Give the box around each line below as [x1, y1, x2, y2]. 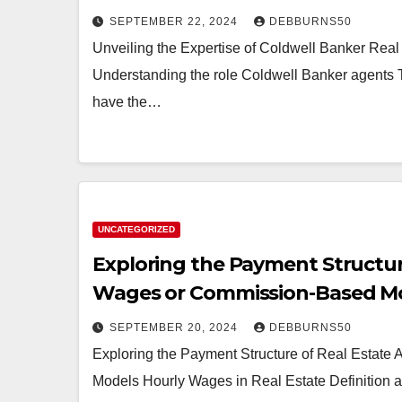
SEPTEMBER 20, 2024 [109, 321, 241, 334]
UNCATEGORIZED [98, 224, 175, 234]
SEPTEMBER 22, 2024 [109, 15, 241, 28]
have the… [92, 94, 162, 109]
